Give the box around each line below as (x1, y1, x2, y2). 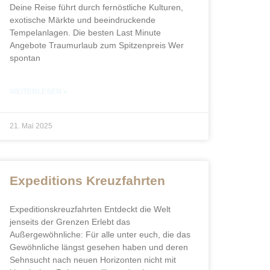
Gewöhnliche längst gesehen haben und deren (10, 242, 188, 252)
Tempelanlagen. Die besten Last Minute (10, 28, 161, 37)
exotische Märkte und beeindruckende (10, 15, 155, 25)
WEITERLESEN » (10, 87, 67, 96)
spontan (10, 53, 40, 63)
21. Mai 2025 (10, 122, 52, 130)
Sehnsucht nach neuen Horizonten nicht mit (10, 255, 176, 265)
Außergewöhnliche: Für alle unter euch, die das (10, 230, 190, 239)
